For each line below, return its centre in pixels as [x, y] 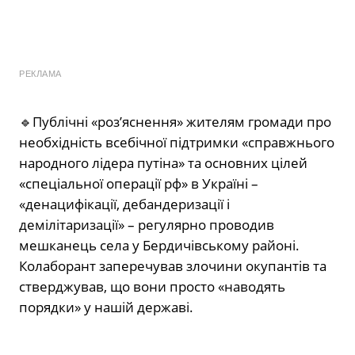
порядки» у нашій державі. [106, 307]
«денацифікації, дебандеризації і [124, 204]
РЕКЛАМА [40, 74]
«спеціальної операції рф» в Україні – [139, 184]
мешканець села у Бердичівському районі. [159, 246]
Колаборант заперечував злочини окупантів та [173, 266]
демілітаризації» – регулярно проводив [147, 225]
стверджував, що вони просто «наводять [152, 287]
